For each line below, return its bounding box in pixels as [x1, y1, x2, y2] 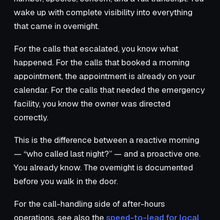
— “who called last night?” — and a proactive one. [14, 148, 200, 159]
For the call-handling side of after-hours [14, 198, 165, 209]
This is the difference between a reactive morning [14, 134, 199, 145]
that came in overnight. [14, 20, 99, 31]
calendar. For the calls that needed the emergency [14, 84, 205, 95]
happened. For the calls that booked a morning [14, 56, 190, 68]
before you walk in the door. [14, 175, 118, 187]
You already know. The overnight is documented [14, 162, 193, 173]
